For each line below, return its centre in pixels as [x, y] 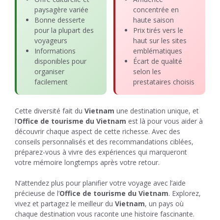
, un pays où [164, 204]
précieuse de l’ [37, 193]
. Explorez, [185, 193]
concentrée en [156, 10]
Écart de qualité [158, 61]
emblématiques [158, 51]
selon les [147, 71]
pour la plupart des [64, 30]
